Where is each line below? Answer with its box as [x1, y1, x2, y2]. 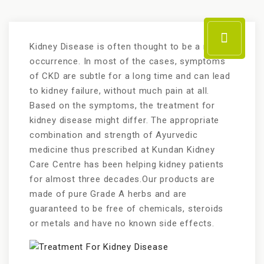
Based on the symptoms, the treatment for [29, 100, 215, 111]
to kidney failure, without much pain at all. [29, 85, 210, 96]
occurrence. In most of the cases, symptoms [29, 56, 226, 67]
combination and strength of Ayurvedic [29, 130, 198, 140]
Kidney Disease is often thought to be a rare [29, 41, 221, 52]
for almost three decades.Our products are [29, 174, 215, 184]
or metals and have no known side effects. [29, 218, 214, 229]
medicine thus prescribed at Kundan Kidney [29, 144, 215, 155]
